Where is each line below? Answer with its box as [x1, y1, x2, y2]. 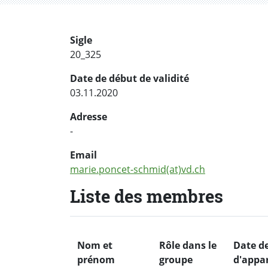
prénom [77, 252, 115, 266]
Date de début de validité [70, 72, 189, 86]
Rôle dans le [159, 238, 217, 252]
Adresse [70, 110, 107, 124]
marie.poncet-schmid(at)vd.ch [70, 163, 205, 176]
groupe [159, 252, 193, 266]
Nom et [77, 238, 112, 252]
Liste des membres [70, 185, 223, 208]
